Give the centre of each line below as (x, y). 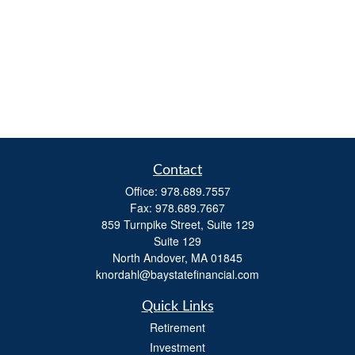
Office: (143, 191)
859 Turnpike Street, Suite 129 (177, 224)
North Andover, (150, 258)
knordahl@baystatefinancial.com (177, 274)
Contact (177, 170)
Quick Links (177, 307)
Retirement (177, 327)
